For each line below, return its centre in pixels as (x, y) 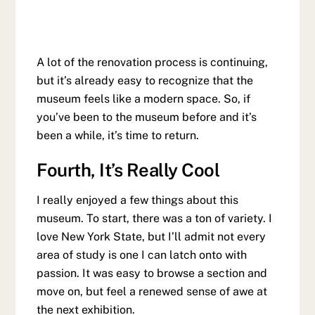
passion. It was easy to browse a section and (152, 274)
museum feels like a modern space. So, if (144, 98)
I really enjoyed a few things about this (138, 200)
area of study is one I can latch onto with (142, 255)
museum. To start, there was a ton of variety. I (155, 219)
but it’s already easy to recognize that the (145, 80)
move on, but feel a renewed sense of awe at (152, 292)
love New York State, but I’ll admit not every (152, 237)
